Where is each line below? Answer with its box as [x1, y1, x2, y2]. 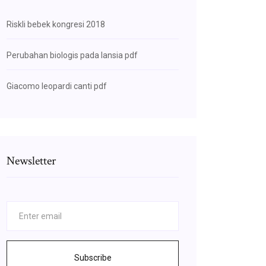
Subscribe [74, 253, 112, 262]
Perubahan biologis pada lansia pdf [7, 50, 138, 60]
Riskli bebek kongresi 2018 [7, 20, 105, 29]
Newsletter [7, 153, 56, 169]
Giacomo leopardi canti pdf [7, 81, 107, 91]
